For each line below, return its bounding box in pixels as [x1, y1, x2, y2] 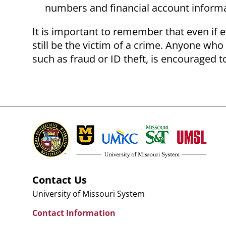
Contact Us [32, 173, 87, 187]
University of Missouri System [32, 188, 145, 200]
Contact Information [32, 207, 116, 219]
